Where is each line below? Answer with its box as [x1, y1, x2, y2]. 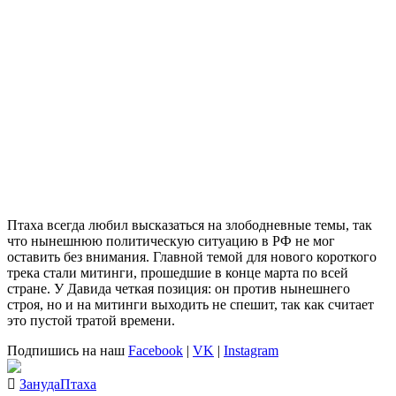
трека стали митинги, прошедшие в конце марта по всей [7, 265, 348, 280]
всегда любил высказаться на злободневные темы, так [43, 217, 372, 232]
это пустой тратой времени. [7, 313, 175, 328]
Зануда [19, 377, 60, 392]
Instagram [224, 343, 278, 358]
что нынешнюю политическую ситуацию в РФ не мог [7, 233, 335, 248]
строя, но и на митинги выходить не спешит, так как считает [7, 297, 374, 312]
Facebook [128, 343, 183, 358]
